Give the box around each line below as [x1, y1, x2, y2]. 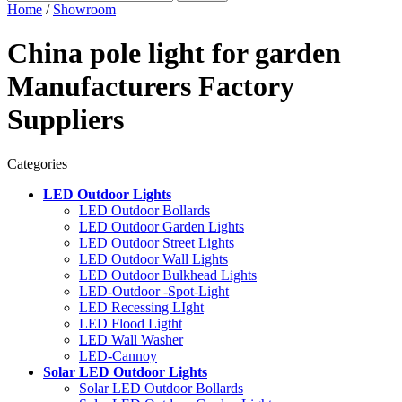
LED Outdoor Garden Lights [79, 218, 244, 234]
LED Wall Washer [79, 331, 183, 347]
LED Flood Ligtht [79, 315, 182, 331]
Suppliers [7, 103, 124, 136]
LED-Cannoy [79, 347, 157, 363]
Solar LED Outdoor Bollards [79, 380, 243, 396]
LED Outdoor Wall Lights [79, 250, 228, 267]
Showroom [53, 2, 116, 17]
